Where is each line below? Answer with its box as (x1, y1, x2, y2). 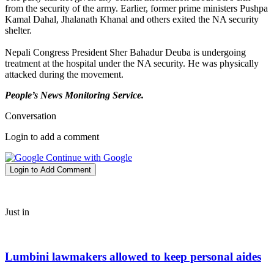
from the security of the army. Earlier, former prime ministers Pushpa (5, 3, 268, 14)
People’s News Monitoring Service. (5, 90, 144, 101)
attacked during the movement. (5, 69, 124, 80)
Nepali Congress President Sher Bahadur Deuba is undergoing (5, 47, 246, 58)
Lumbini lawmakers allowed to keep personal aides (5, 250, 261, 263)
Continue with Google (43, 152, 132, 163)
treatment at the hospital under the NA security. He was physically (5, 58, 259, 69)
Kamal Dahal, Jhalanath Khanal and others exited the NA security (5, 14, 259, 25)
